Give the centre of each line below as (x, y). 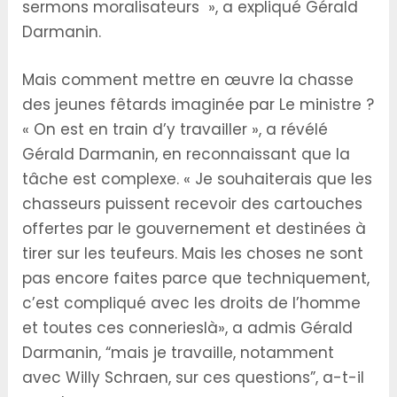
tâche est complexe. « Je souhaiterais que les (198, 179)
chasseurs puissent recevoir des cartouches (193, 203)
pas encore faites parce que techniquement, (196, 278)
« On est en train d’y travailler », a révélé (175, 129)
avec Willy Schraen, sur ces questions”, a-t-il (194, 377)
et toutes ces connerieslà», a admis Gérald (188, 327)
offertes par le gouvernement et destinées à (195, 228)
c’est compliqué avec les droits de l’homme (192, 303)
